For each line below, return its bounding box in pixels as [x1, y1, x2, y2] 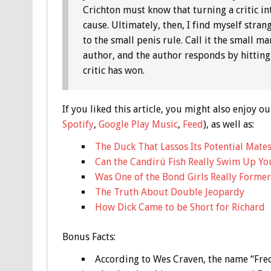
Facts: [89, 231, 116, 243]
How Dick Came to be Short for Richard [94, 201, 265, 214]
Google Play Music [98, 119, 178, 131]
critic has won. [82, 65, 145, 77]
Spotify [62, 119, 94, 131]
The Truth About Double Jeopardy [94, 186, 244, 198]
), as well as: [203, 119, 254, 131]
